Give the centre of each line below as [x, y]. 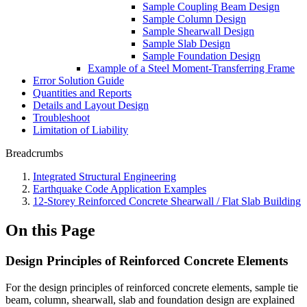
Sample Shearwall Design [198, 31]
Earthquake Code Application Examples [120, 189]
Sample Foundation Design [201, 56]
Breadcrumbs [34, 153]
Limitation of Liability [81, 130]
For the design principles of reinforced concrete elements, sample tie [152, 287]
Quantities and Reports [82, 93]
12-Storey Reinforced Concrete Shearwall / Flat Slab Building [167, 201]
